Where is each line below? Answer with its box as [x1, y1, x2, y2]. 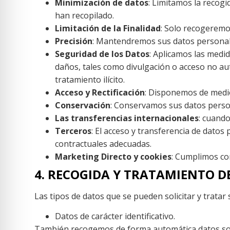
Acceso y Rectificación [55, 86, 145, 98]
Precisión [55, 35, 93, 47]
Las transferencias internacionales [55, 112, 199, 124]
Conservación [55, 99, 111, 111]
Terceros [55, 125, 92, 137]
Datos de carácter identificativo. [55, 210, 176, 222]
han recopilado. [55, 9, 114, 21]
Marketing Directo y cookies [55, 150, 172, 162]
